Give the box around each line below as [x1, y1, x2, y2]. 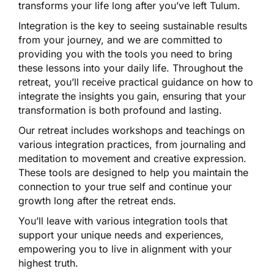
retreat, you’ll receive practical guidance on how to [18, 75, 253, 88]
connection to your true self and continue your [18, 180, 232, 193]
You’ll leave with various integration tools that [18, 214, 228, 227]
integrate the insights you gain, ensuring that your [18, 89, 246, 102]
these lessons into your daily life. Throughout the [18, 61, 243, 74]
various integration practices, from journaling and [18, 138, 246, 150]
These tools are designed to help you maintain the [18, 166, 248, 179]
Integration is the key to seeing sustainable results [18, 19, 248, 32]
